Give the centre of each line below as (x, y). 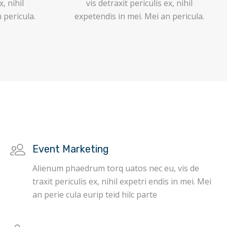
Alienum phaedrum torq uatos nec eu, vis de (116, 168)
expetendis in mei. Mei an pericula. (139, 16)
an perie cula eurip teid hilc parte (94, 195)
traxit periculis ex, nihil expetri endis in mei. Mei (122, 181)
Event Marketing (70, 149)
